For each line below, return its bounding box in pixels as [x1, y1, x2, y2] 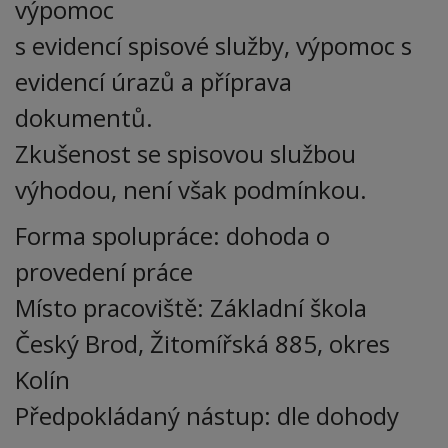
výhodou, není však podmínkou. [15, 173, 367, 206]
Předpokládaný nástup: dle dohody [15, 399, 399, 432]
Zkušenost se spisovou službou [15, 137, 356, 170]
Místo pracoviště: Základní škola [15, 291, 367, 324]
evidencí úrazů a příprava [15, 65, 292, 98]
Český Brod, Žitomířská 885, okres [15, 327, 390, 360]
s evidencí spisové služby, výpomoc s [15, 29, 412, 62]
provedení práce [15, 255, 193, 288]
